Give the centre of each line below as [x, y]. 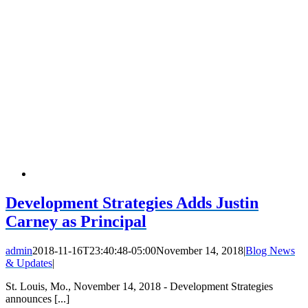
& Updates [29, 263]
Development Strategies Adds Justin [132, 202]
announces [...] [37, 298]
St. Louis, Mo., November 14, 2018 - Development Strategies [139, 286]
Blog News [270, 250]
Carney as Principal [76, 221]
